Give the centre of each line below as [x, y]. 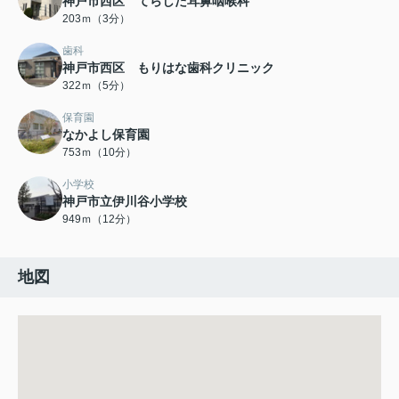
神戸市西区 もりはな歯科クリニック [168, 68]
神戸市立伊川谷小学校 [125, 202]
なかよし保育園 [106, 135]
